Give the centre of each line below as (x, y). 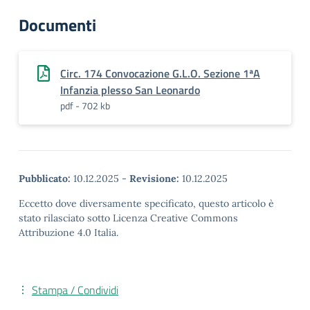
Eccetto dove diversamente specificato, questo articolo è (146, 203)
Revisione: (154, 179)
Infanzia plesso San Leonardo (130, 90)
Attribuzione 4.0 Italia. (69, 232)
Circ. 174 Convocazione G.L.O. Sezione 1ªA (160, 73)
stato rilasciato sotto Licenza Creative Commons (128, 218)
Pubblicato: (45, 179)
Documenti (57, 25)
